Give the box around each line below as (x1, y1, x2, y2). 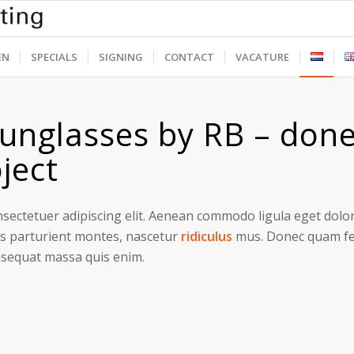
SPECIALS (31, 50, 77, 64)
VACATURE (235, 50, 289, 64)
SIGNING (99, 50, 143, 64)
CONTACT (164, 50, 214, 64)
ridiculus (181, 227, 232, 245)
